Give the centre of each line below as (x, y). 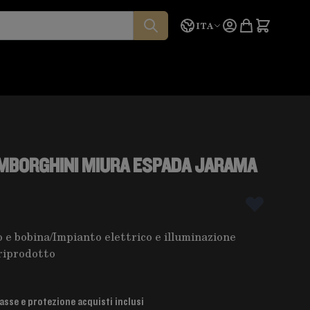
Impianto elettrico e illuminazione (144, 236)
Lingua (197, 25)
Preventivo (267, 25)
